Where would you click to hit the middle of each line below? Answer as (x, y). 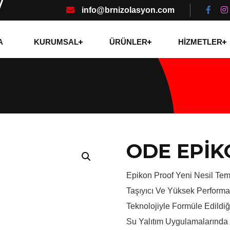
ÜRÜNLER (128, 42)
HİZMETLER (200, 42)
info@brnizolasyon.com (127, 10)
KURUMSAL (56, 42)
